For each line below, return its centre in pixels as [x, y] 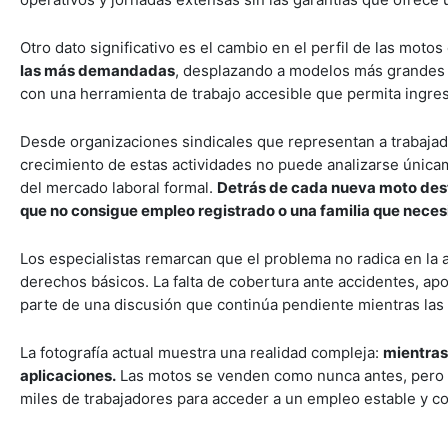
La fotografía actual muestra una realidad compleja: [201, 352]
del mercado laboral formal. [118, 187]
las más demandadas [97, 70]
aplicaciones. [68, 375]
